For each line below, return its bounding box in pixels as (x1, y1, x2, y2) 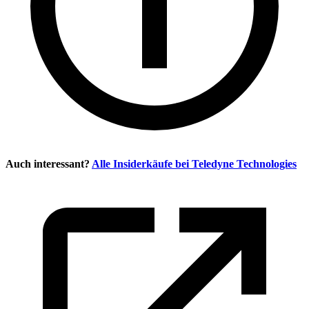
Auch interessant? (6, 157, 90, 170)
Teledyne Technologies (192, 157, 297, 170)
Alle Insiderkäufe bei (92, 157, 192, 170)
